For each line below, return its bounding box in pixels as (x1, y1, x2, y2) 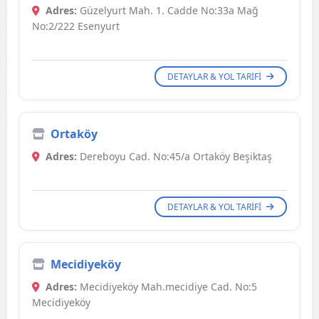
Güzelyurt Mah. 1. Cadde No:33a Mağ (77, 4, 258, 18)
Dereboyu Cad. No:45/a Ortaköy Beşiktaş (77, 150, 272, 164)
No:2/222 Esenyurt (32, 19, 120, 33)
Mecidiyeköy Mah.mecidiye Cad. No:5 (77, 280, 257, 294)
